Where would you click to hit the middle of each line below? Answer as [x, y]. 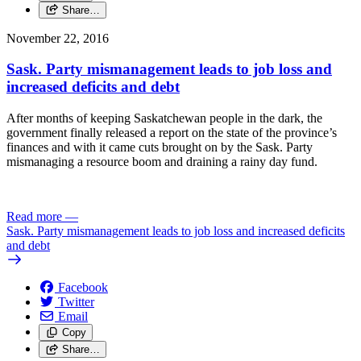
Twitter [76, 302]
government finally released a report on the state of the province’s [172, 133]
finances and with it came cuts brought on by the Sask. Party [160, 147]
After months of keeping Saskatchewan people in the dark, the [164, 118]
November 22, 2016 [58, 38]
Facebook [83, 288]
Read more [34, 217]
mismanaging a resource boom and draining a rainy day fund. [162, 162]
